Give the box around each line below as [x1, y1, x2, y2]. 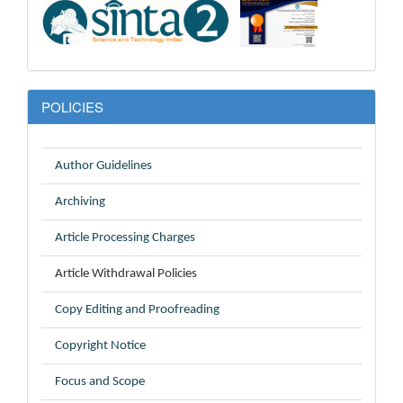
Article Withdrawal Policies [55, 267, 197, 282]
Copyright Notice [55, 339, 146, 354]
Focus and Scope [55, 375, 145, 390]
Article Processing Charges [55, 231, 195, 246]
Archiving [55, 195, 105, 210]
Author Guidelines [55, 159, 152, 174]
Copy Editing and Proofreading [55, 303, 219, 318]
